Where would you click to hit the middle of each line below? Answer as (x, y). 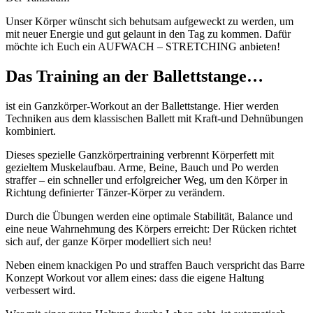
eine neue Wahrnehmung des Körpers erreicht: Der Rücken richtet (151, 229)
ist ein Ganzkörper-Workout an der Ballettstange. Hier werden (142, 106)
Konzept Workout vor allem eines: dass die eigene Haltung (135, 278)
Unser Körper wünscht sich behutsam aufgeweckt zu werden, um (150, 22)
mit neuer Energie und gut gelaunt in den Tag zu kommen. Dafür (148, 34)
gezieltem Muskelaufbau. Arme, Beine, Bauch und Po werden (142, 168)
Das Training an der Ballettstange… (134, 77)
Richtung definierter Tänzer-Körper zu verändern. (115, 193)
